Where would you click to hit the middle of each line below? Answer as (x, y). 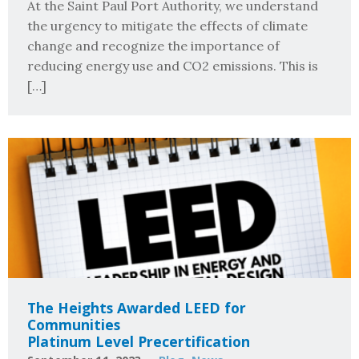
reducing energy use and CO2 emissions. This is (173, 65)
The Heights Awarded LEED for (137, 307)
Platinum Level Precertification (139, 341)
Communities (74, 324)
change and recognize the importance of (153, 45)
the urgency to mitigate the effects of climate (167, 25)
